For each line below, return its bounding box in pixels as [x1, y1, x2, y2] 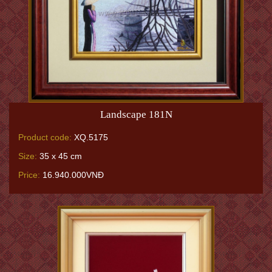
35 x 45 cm [37, 151, 82, 161]
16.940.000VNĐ [40, 169, 104, 180]
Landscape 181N [100, 108, 172, 120]
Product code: [18, 132, 72, 142]
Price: [18, 169, 40, 180]
